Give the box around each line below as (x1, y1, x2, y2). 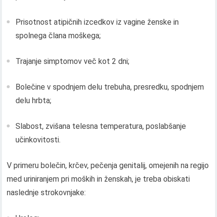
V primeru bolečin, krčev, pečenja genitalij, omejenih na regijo (7, 161, 209, 170)
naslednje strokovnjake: (7, 188, 86, 198)
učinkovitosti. (15, 135, 61, 145)
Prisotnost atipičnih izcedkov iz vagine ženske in (15, 17, 179, 27)
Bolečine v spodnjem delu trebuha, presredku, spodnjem (15, 82, 204, 92)
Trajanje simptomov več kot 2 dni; (15, 57, 130, 66)
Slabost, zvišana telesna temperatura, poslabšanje (15, 122, 186, 131)
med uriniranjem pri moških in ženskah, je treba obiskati (7, 174, 190, 184)
